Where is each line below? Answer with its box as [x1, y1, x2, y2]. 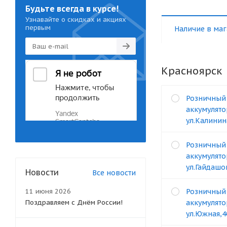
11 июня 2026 [25, 187, 71, 196]
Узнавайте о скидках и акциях [25, 15, 126, 24]
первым [25, 23, 51, 32]
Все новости [92, 168, 136, 177]
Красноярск [161, 64, 222, 78]
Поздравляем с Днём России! [25, 198, 123, 207]
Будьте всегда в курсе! [25, 4, 119, 14]
